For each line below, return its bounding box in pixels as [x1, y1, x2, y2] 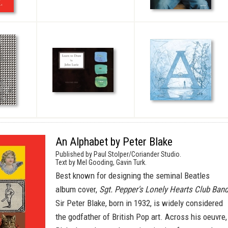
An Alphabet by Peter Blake [55, 135, 173, 148]
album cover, [55, 184, 99, 194]
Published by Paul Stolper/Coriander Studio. [55, 150, 181, 158]
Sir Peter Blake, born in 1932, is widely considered [55, 198, 223, 208]
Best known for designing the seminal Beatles [55, 170, 210, 181]
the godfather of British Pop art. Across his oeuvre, [55, 212, 227, 222]
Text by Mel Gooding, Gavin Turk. [55, 158, 147, 166]
